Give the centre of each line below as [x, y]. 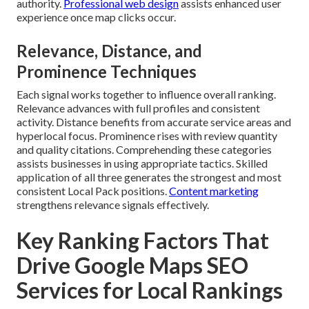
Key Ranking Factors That [143, 240]
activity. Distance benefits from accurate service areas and [154, 121]
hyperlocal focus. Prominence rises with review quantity [147, 135]
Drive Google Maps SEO [132, 265]
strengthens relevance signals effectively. [113, 204]
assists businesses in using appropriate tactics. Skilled [142, 163]
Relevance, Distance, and [109, 50]
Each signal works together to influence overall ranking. [146, 94]
